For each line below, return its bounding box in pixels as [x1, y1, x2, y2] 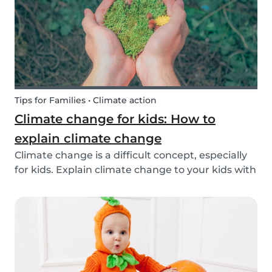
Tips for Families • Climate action [15, 95, 157, 106]
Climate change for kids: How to [15, 112, 216, 127]
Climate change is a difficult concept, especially [15, 149, 247, 161]
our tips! [15, 178, 55, 191]
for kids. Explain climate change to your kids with [15, 164, 256, 176]
